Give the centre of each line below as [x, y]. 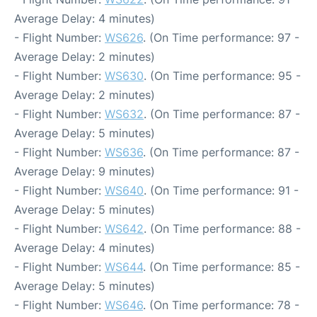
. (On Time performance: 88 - [222, 229]
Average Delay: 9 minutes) [85, 171]
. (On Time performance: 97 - [221, 38]
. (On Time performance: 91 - [221, 190]
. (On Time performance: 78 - [221, 305]
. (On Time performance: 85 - [221, 267]
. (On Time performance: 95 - [222, 76]
